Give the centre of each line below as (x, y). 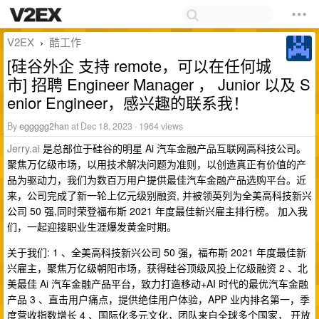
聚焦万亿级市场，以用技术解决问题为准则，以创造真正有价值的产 (157, 164)
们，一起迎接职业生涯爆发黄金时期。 (92, 226)
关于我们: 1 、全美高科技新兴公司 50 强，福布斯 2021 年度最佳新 (157, 252)
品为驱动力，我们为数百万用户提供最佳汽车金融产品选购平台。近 (157, 179)
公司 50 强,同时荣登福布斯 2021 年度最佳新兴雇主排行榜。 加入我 (157, 211)
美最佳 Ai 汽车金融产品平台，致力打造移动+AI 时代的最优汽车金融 (158, 283)
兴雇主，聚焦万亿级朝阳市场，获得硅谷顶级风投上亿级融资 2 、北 (157, 268)
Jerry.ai (23, 148)
